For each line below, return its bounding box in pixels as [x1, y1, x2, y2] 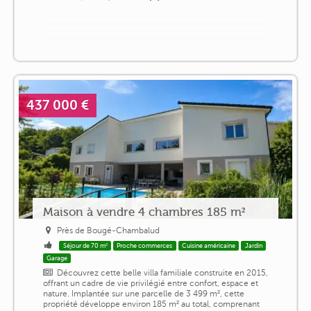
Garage [47, 254, 68, 262]
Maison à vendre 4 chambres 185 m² [42, 204, 245, 219]
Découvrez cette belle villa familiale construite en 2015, [57, 267, 269, 278]
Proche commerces [117, 242, 173, 249]
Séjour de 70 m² [62, 242, 108, 249]
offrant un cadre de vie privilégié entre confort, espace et [42, 278, 258, 288]
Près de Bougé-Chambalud [57, 225, 160, 235]
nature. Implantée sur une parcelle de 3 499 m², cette [42, 288, 244, 299]
